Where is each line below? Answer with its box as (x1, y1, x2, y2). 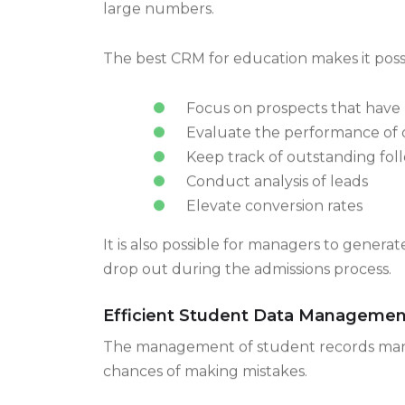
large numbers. (103, 18, 214, 36)
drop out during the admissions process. (103, 278, 391, 297)
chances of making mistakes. (103, 381, 307, 399)
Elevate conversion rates (185, 215, 363, 233)
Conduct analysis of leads (185, 191, 368, 209)
